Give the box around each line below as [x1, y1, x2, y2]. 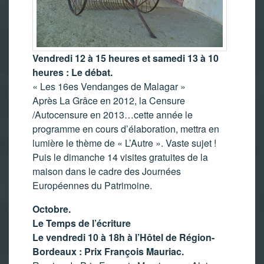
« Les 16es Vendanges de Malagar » [32, 79, 186, 93]
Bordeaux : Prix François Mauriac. [32, 244, 184, 258]
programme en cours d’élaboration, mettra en [32, 121, 219, 136]
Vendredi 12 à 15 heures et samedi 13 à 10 [32, 51, 219, 65]
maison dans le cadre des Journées [32, 164, 181, 178]
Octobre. [32, 202, 71, 216]
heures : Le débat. [32, 65, 113, 79]
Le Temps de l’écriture [32, 216, 131, 230]
